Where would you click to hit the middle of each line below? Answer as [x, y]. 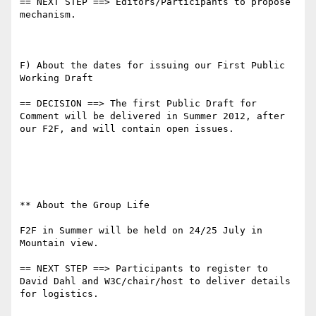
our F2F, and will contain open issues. [127, 129]
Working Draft [56, 78]
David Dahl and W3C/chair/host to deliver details [155, 281]
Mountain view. [59, 243]
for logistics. [59, 294]
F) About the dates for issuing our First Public [152, 66]
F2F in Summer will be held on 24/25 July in [141, 231]
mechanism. [48, 15]
